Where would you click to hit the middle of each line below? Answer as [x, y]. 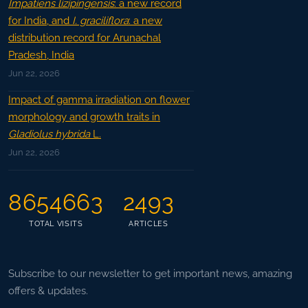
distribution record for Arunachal [85, 38]
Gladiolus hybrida [49, 134]
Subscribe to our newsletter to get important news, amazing [150, 274]
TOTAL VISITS [56, 224]
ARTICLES [148, 224]
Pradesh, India [41, 55]
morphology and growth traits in [84, 117]
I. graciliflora [100, 21]
